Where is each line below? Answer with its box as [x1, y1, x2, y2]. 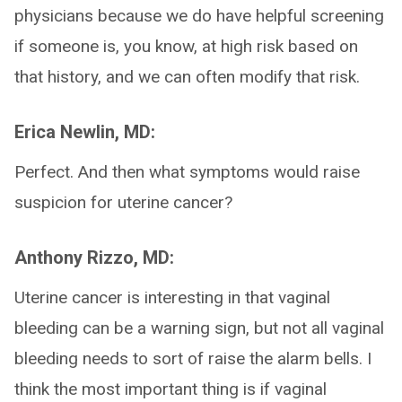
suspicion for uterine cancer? [14, 192, 232, 213]
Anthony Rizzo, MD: [14, 247, 174, 268]
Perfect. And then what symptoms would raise [14, 162, 360, 182]
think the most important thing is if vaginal [14, 379, 327, 399]
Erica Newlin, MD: [14, 121, 155, 143]
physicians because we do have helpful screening [14, 5, 384, 26]
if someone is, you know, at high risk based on [14, 36, 358, 57]
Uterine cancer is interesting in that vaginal [14, 287, 330, 308]
